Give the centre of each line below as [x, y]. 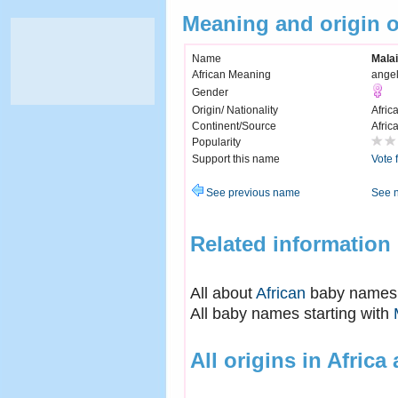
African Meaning [231, 75]
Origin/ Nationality [235, 111]
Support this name [236, 159]
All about [223, 293]
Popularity [216, 143]
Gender [210, 93]
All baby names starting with [292, 313]
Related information [291, 243]
